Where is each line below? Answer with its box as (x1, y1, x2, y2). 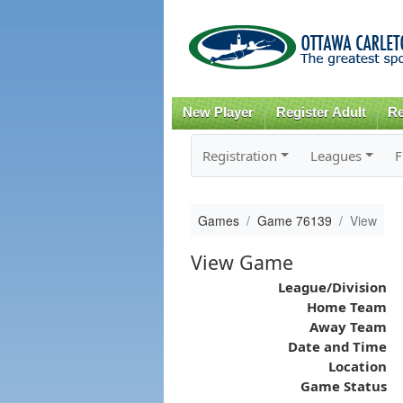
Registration (201, 146, 277, 165)
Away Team (309, 317, 387, 336)
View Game (190, 248, 293, 275)
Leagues (309, 146, 362, 165)
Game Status (300, 376, 387, 395)
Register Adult (275, 105, 366, 120)
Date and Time (287, 336, 387, 355)
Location (327, 356, 387, 375)
